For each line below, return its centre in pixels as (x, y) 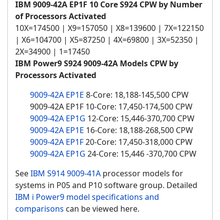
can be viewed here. (102, 209)
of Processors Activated (61, 16)
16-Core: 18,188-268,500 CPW (138, 130)
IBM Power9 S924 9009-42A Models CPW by (97, 64)
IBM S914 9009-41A (66, 174)
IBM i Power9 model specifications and (87, 197)
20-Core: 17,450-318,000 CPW (138, 142)
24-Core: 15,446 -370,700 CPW (141, 154)
